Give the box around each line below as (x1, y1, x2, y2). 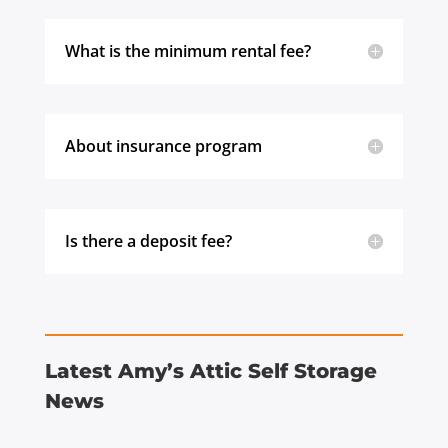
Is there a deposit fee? (64, 229, 232, 252)
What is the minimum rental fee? (64, 39, 311, 62)
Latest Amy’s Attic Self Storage (44, 358, 377, 383)
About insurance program (64, 134, 262, 157)
